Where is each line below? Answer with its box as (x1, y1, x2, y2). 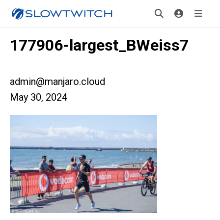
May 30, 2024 (10, 91, 67, 103)
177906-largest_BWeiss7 (10, 36, 189, 55)
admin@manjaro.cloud (10, 76, 105, 87)
